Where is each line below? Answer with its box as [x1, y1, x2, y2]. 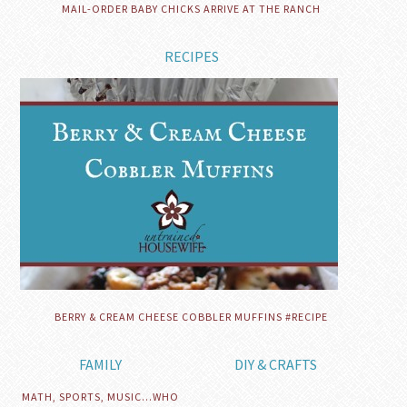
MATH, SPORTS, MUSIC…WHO [22, 389, 180, 403]
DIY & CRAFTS [234, 354, 318, 373]
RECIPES [164, 46, 219, 65]
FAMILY [79, 354, 123, 373]
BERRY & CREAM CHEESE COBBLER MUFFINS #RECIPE [55, 309, 329, 323]
